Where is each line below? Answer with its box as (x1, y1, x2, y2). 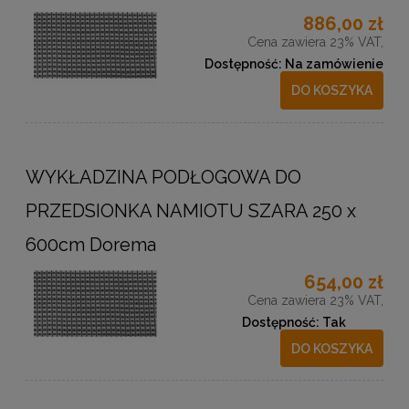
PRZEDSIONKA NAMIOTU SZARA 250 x (26, 199, 356, 222)
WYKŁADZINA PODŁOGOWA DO (26, 165, 301, 188)
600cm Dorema (26, 233, 156, 256)
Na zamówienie (285, 56, 383, 71)
